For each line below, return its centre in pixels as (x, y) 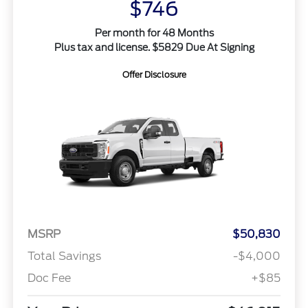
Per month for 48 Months (154, 33)
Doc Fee (49, 278)
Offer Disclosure (154, 74)
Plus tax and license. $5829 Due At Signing (154, 47)
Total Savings (64, 256)
